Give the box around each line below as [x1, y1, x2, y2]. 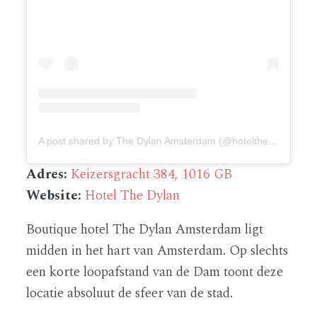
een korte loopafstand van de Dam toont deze [26, 262, 284, 283]
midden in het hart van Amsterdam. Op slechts [26, 241, 289, 262]
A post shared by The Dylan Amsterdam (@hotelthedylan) [268, 135, 279, 147]
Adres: [26, 164, 68, 185]
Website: [26, 185, 86, 207]
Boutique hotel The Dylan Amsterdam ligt [26, 219, 264, 241]
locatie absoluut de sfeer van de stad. [26, 283, 234, 304]
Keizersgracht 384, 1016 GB [71, 164, 233, 185]
